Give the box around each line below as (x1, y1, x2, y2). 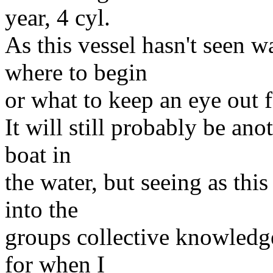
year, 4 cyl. (5, 4, 110, 30)
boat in (5, 141, 71, 168)
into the (5, 196, 78, 222)
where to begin (5, 58, 147, 85)
